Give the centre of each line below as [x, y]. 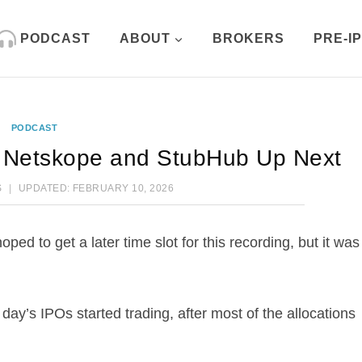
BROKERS [248, 39]
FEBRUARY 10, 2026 [123, 188]
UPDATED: [44, 188]
